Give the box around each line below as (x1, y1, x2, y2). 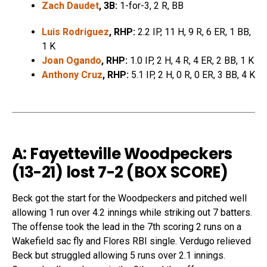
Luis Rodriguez (42, 26, 109, 38)
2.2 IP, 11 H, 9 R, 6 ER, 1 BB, (135, 26, 251, 38)
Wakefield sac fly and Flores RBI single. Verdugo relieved (12, 235, 251, 247)
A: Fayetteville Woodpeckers (12, 143, 232, 165)
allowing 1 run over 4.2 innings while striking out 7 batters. (12, 207, 252, 219)
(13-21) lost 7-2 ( (12, 162, 134, 184)
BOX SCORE (133, 162, 221, 184)
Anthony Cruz (42, 69, 103, 81)
